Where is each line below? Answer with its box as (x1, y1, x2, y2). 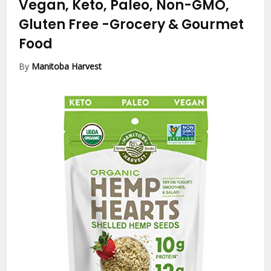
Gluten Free (19, 15, 102, 34)
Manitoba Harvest (31, 60, 102, 72)
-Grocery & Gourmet (102, 15, 244, 34)
